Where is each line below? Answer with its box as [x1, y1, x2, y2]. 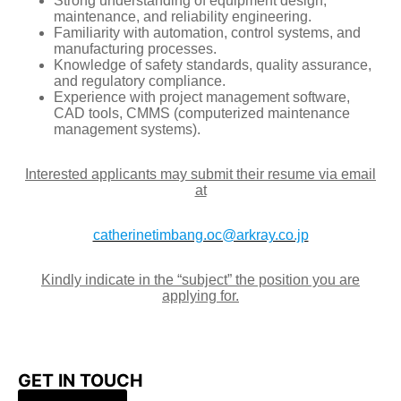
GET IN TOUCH [18, 369, 143, 391]
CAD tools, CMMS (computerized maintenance [54, 105, 350, 121]
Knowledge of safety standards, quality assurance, [54, 56, 371, 73]
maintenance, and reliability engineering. [54, 8, 311, 24]
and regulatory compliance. [54, 73, 226, 89]
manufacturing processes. [54, 40, 217, 56]
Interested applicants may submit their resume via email [25, 166, 376, 182]
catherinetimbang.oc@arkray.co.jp [92, 226, 309, 243]
